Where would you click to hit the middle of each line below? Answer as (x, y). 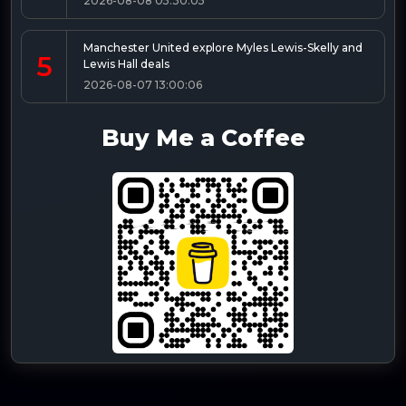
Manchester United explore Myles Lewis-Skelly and (223, 47)
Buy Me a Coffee (203, 137)
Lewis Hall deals (126, 63)
